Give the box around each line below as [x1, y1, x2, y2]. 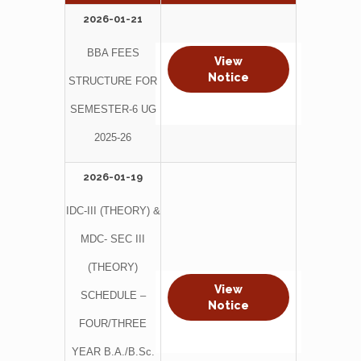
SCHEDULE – [80, 288, 146, 301]
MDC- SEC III [81, 232, 145, 245]
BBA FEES [86, 46, 139, 59]
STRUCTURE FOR [68, 74, 157, 87]
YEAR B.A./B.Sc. [71, 345, 155, 358]
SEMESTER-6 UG [69, 102, 156, 115]
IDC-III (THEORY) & [65, 204, 160, 217]
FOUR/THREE [79, 317, 147, 330]
